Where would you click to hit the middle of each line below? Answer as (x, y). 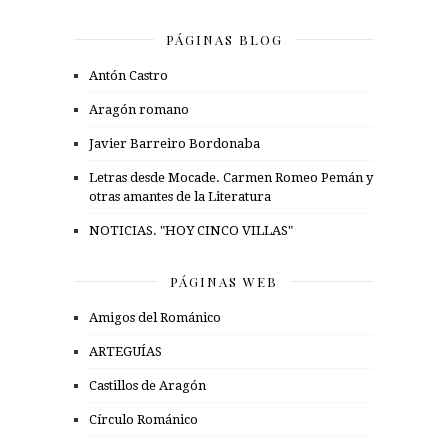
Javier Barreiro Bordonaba (174, 143)
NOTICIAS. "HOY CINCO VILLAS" (191, 230)
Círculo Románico (143, 419)
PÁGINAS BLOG (224, 39)
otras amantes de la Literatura (180, 196)
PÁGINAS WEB (224, 281)
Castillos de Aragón (147, 385)
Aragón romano (139, 109)
